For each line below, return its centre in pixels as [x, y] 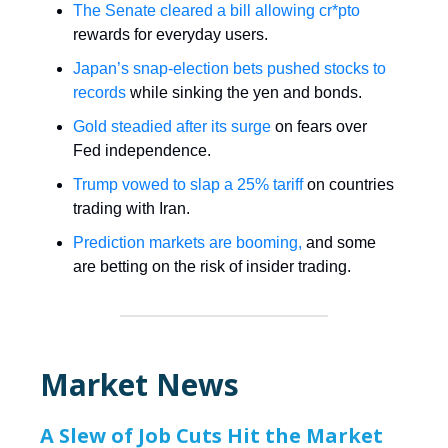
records [99, 92]
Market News [139, 384]
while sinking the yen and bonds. [244, 92]
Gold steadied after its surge [172, 126]
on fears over [319, 126]
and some [339, 242]
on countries [348, 184]
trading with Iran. [131, 208]
